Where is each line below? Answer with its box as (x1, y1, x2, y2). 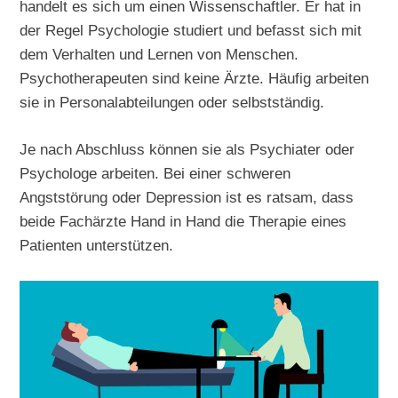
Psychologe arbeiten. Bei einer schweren (20, 164, 291, 183)
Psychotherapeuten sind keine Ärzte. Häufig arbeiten (20, 69, 370, 88)
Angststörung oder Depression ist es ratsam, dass (20, 188, 354, 207)
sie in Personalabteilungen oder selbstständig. (20, 93, 325, 112)
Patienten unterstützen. (20, 236, 174, 255)
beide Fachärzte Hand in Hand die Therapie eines (20, 212, 347, 231)
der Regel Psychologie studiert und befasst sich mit (20, 21, 362, 40)
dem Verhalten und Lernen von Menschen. (20, 45, 299, 64)
